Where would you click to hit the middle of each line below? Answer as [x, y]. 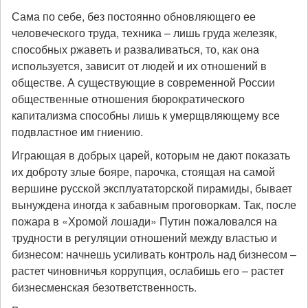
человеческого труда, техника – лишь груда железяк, [144, 33]
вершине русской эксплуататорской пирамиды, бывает [152, 188]
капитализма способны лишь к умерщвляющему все [146, 115]
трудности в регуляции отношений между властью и [144, 238]
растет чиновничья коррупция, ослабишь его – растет [148, 271]
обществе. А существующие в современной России [143, 82]
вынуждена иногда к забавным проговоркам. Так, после [154, 205]
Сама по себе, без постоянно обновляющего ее [134, 16]
